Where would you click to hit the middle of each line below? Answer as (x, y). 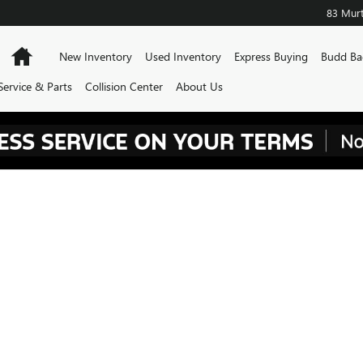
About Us (200, 86)
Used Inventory (184, 56)
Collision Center (124, 86)
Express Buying (271, 56)
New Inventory (96, 56)
